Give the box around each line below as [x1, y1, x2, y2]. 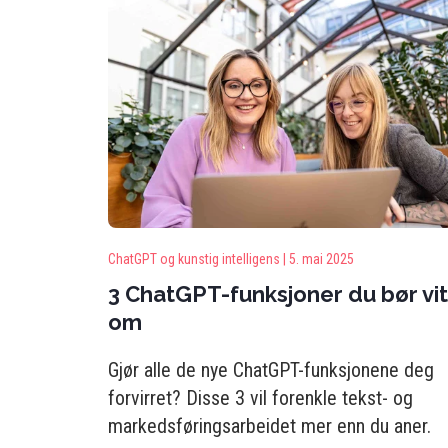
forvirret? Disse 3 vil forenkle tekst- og [108, 386, 413, 410]
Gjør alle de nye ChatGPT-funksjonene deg [108, 358, 434, 382]
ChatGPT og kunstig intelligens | [108, 251, 286, 267]
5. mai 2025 [289, 251, 354, 267]
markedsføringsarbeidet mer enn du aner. [108, 414, 431, 438]
